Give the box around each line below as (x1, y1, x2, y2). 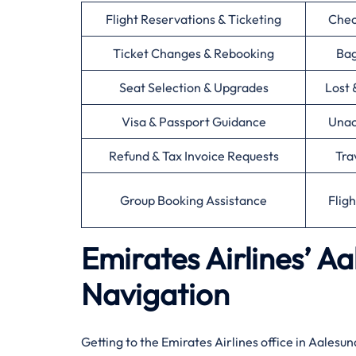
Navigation (81, 275, 230, 313)
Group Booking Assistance (120, 192, 267, 208)
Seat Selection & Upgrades (118, 79, 269, 95)
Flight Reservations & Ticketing (106, 11, 281, 27)
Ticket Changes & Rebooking (113, 45, 274, 61)
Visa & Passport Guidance (121, 114, 266, 130)
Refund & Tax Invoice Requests (108, 148, 279, 164)
